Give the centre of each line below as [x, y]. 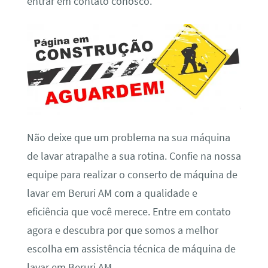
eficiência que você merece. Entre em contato [129, 212]
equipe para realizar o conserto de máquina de [132, 175]
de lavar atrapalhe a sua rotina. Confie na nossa [134, 156]
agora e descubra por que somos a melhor [122, 231]
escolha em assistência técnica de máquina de [131, 249]
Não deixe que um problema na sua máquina [128, 138]
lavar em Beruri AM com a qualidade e [112, 194]
